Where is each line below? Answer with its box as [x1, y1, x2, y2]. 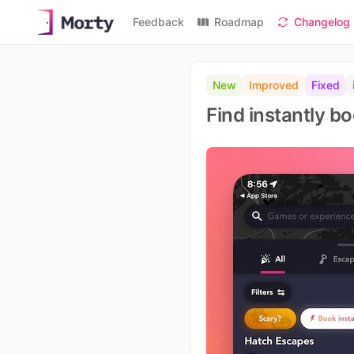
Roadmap [214, 15, 264, 28]
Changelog [294, 15, 350, 28]
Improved [249, 78, 299, 92]
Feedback [133, 15, 184, 28]
